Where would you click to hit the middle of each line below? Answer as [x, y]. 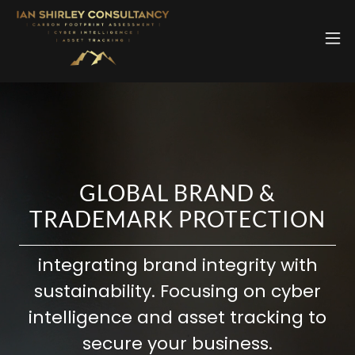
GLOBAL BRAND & [177, 192]
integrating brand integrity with [177, 265]
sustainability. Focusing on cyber [177, 291]
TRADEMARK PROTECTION [177, 218]
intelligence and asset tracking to [177, 317]
